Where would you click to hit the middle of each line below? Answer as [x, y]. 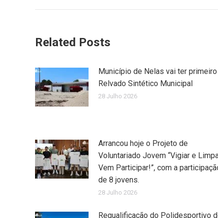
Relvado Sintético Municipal [145, 83]
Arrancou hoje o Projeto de [143, 143]
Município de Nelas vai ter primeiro [158, 71]
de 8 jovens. [119, 180]
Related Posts [73, 42]
